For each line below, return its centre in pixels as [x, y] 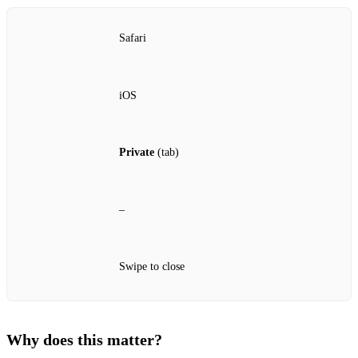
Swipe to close [152, 267]
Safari [133, 38]
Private [137, 153]
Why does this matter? [84, 339]
